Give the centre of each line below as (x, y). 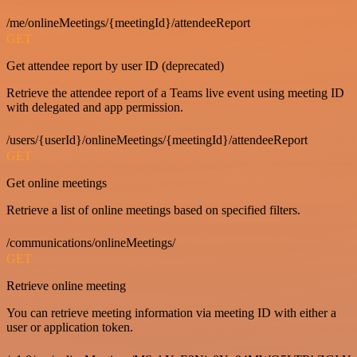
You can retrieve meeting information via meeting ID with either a (171, 313)
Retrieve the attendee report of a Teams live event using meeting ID (175, 93)
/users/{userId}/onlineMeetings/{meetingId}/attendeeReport (157, 140)
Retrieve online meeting (66, 286)
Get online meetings (57, 183)
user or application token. (70, 328)
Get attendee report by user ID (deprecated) (115, 66)
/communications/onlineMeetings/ (91, 243)
